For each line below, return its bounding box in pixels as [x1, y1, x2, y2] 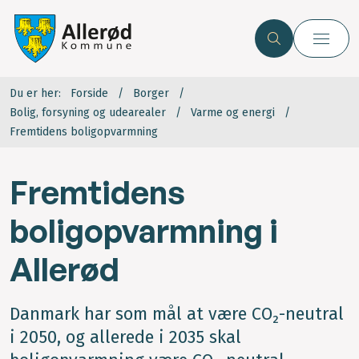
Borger [133, 87, 169, 101]
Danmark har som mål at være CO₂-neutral [10, 303, 344, 325]
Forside [71, 87, 108, 101]
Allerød [10, 249, 119, 290]
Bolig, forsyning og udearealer [10, 106, 166, 120]
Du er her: [10, 87, 61, 101]
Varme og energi [191, 106, 275, 120]
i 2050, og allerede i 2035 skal [10, 326, 241, 348]
